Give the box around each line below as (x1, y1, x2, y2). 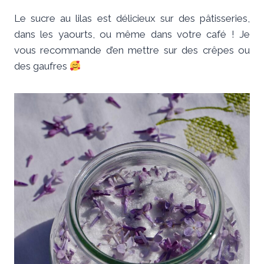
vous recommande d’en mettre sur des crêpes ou (14, 44, 250, 57)
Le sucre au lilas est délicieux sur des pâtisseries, (14, 12, 250, 25)
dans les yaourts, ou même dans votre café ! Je (14, 28, 250, 41)
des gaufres (14, 60, 70, 72)
